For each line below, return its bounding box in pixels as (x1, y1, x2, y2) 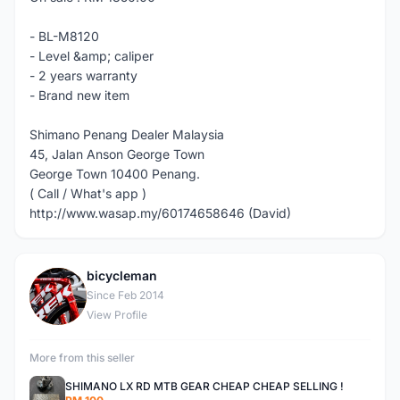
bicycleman (87, 268, 157, 283)
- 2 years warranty (29, 68, 137, 83)
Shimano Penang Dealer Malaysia (29, 127, 224, 142)
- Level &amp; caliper (29, 48, 154, 63)
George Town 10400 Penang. (29, 166, 200, 181)
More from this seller (29, 351, 135, 364)
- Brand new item (29, 87, 129, 103)
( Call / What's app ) (29, 186, 146, 201)
